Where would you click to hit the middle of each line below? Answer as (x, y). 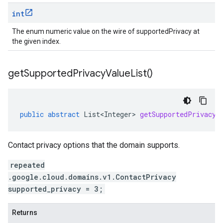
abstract (64, 114)
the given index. (36, 41)
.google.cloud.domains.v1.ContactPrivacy (92, 177)
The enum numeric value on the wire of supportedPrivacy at (106, 31)
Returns (25, 213)
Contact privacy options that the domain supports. (94, 145)
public (32, 114)
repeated (27, 165)
